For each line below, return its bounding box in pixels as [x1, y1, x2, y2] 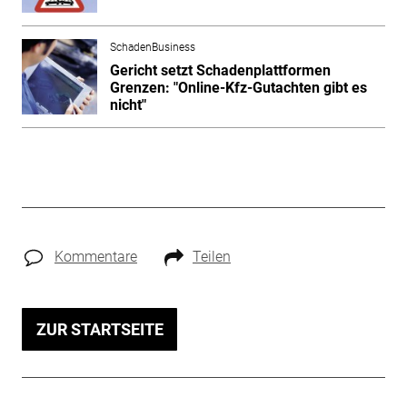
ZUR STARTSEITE [35, 319, 164, 339]
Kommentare [54, 247, 137, 265]
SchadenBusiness [109, 40, 195, 54]
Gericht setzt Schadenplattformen [109, 61, 331, 79]
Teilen [192, 247, 231, 265]
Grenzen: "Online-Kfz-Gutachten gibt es [109, 78, 367, 96]
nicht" [109, 95, 146, 114]
